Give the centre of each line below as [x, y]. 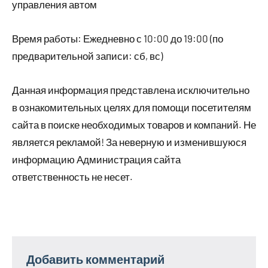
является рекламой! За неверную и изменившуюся [129, 142]
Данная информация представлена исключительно [131, 90]
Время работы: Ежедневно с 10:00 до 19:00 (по [118, 38]
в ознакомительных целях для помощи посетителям [132, 107]
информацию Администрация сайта [96, 159]
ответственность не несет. [72, 176]
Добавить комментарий [95, 259]
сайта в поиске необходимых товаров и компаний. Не [134, 124]
